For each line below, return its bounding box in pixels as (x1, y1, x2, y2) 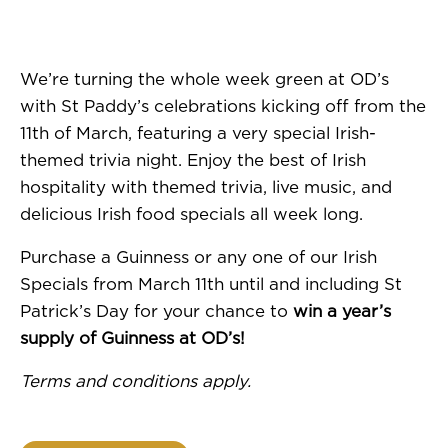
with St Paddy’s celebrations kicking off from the (20, 98, 426, 115)
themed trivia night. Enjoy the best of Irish (20, 152, 366, 169)
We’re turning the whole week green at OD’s (20, 71, 389, 88)
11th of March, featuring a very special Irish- (20, 125, 376, 142)
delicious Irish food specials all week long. (20, 206, 363, 223)
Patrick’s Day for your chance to (20, 303, 293, 320)
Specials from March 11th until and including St (20, 276, 402, 293)
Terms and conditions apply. (20, 373, 251, 390)
